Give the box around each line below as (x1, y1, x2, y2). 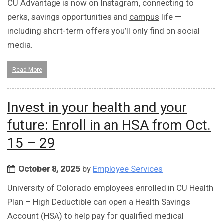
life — (159, 12, 181, 22)
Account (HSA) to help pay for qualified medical (7, 211, 184, 221)
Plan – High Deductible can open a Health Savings (7, 197, 190, 207)
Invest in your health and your (7, 99, 187, 116)
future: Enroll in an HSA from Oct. (7, 117, 211, 134)
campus (129, 12, 159, 22)
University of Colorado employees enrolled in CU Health (7, 183, 213, 193)
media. (7, 40, 33, 50)
